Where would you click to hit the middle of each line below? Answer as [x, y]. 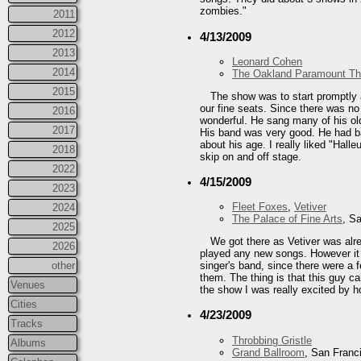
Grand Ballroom [268, 352]
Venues [28, 284]
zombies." [223, 11]
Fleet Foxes [260, 207]
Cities [24, 304]
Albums [28, 342]
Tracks [27, 323]
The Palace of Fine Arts [287, 219]
